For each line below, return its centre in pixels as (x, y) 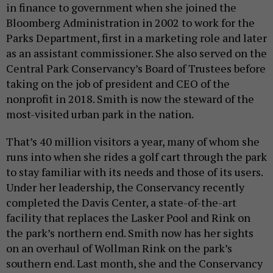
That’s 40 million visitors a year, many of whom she (133, 142)
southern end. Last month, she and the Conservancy (134, 264)
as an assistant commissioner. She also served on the (136, 53)
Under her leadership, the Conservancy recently (125, 187)
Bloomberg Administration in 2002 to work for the (130, 23)
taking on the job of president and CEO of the (118, 84)
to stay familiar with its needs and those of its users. (134, 172)
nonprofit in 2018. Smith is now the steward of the (130, 99)
